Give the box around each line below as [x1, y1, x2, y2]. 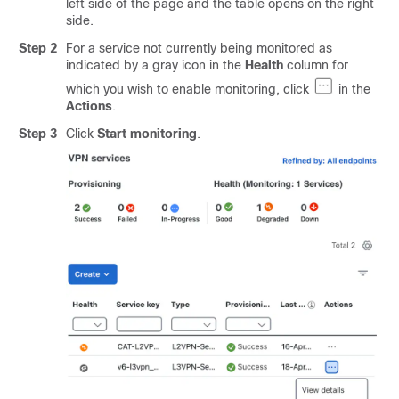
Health [245, 58, 283, 72]
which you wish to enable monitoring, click [66, 81, 313, 96]
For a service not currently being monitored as [66, 41, 332, 55]
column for [283, 58, 348, 72]
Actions [66, 98, 112, 113]
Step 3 [19, 126, 57, 141]
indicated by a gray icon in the [66, 58, 245, 72]
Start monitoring [97, 126, 197, 141]
